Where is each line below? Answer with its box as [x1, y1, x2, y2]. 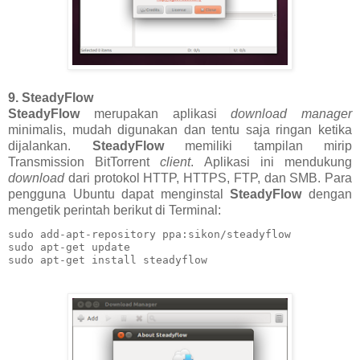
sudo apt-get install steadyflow [8, 254, 207, 267]
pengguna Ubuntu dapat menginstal [8, 186, 231, 201]
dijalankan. [8, 138, 92, 153]
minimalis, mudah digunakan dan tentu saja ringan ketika [8, 122, 352, 137]
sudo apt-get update [8, 241, 130, 254]
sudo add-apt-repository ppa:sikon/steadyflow [8, 228, 291, 241]
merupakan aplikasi [80, 106, 231, 121]
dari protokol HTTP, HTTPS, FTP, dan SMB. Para [64, 170, 352, 185]
